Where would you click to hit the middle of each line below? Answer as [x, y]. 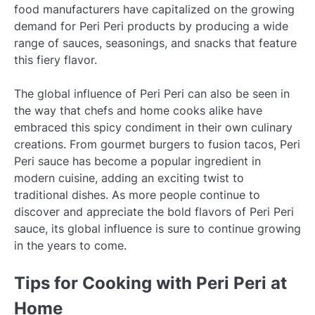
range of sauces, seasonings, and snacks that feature [155, 43]
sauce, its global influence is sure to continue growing [157, 229]
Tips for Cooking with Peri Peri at [150, 283]
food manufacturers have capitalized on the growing [154, 9]
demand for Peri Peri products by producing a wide [151, 26]
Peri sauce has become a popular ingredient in [137, 161]
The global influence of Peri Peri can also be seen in [152, 94]
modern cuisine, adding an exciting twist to [129, 178]
